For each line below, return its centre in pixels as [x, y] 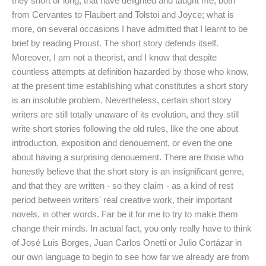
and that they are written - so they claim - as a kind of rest [123, 186]
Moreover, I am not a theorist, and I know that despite [114, 58]
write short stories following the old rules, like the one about [125, 129]
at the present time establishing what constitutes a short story [130, 86]
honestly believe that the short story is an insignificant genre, [128, 172]
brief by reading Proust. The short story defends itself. [115, 43]
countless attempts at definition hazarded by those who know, [130, 72]
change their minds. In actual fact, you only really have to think [132, 229]
